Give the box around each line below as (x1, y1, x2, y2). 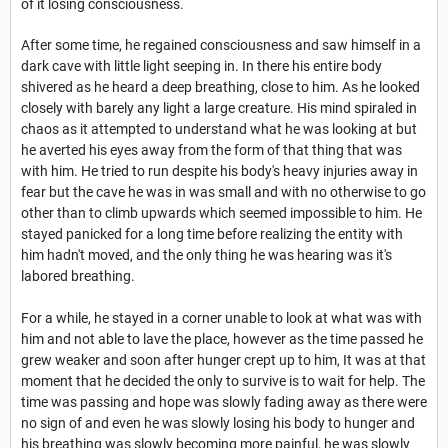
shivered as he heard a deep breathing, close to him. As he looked (21, 79, 420, 96)
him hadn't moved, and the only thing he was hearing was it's (21, 247, 392, 264)
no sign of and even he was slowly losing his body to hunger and (21, 415, 415, 432)
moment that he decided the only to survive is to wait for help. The (21, 373, 425, 390)
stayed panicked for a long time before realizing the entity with (21, 226, 403, 243)
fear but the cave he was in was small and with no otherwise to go (21, 184, 426, 201)
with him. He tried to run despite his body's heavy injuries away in (21, 163, 418, 180)
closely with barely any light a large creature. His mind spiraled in (21, 100, 417, 117)
